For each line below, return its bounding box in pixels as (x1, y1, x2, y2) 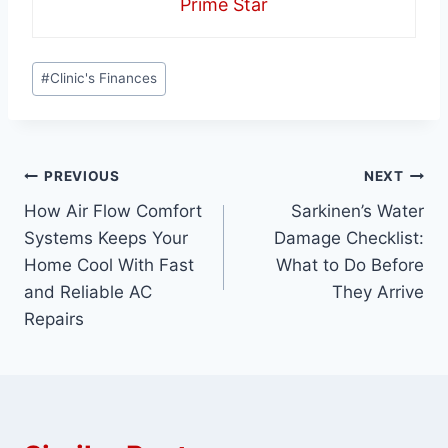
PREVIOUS (44, 168, 120, 185)
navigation (23, 207, 166, 242)
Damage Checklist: (274, 227, 424, 248)
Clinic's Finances (50, 70, 158, 87)
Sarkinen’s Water (291, 200, 424, 221)
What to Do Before (276, 254, 424, 275)
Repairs (24, 308, 84, 329)
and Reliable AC (24, 281, 152, 302)
